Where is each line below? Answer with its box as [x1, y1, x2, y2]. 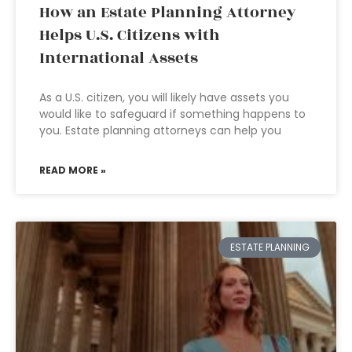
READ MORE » [39, 163, 106, 177]
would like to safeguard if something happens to [39, 106, 306, 122]
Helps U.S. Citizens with [39, 24, 220, 47]
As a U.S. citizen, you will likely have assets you [39, 90, 289, 105]
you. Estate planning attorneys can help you [39, 123, 281, 138]
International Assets [39, 46, 198, 70]
